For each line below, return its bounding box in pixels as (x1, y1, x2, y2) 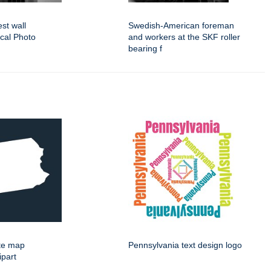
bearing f (128, 44, 162, 54)
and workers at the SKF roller (128, 32, 240, 42)
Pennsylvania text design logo (128, 240, 242, 250)
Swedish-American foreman (128, 21, 234, 31)
